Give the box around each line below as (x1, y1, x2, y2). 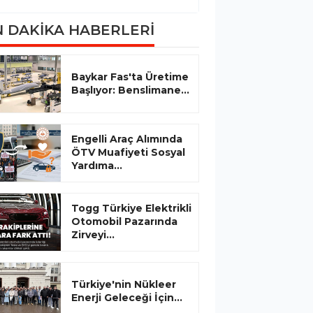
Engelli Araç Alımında (71, 132, 182, 145)
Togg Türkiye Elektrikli (71, 201, 191, 214)
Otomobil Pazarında (71, 214, 177, 228)
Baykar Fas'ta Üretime (71, 70, 189, 83)
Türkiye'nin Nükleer (71, 277, 176, 291)
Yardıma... (71, 159, 122, 172)
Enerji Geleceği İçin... (71, 291, 182, 304)
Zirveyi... (71, 228, 115, 241)
